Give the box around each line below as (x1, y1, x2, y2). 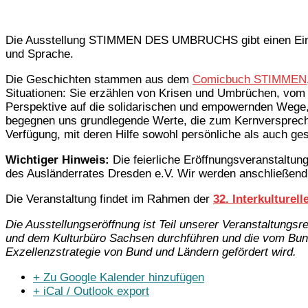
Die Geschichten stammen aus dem (5, 73, 192, 87)
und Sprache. (5, 47, 74, 61)
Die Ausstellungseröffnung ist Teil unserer (5, 218, 222, 232)
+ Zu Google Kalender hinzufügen (33, 271, 204, 285)
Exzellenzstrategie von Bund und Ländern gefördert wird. (5, 245, 296, 259)
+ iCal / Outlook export (33, 285, 149, 298)
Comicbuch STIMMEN (192, 73, 307, 87)
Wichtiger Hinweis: (5, 153, 109, 167)
